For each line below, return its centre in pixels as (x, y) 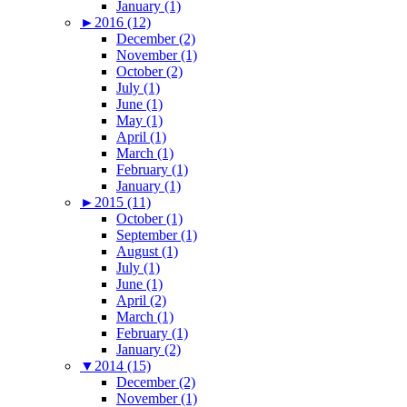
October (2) (149, 72)
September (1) (157, 235)
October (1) (149, 219)
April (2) (141, 301)
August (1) (147, 252)
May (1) (139, 121)
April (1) (141, 137)
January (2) (149, 350)
